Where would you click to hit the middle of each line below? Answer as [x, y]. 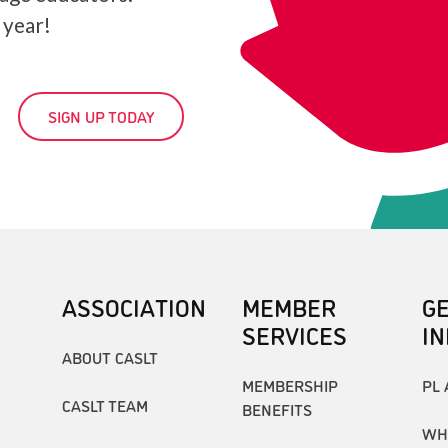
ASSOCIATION [133, 306]
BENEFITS [276, 408]
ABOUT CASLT [109, 356]
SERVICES [294, 334]
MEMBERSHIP [289, 384]
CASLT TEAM [104, 404]
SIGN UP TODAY [101, 115]
